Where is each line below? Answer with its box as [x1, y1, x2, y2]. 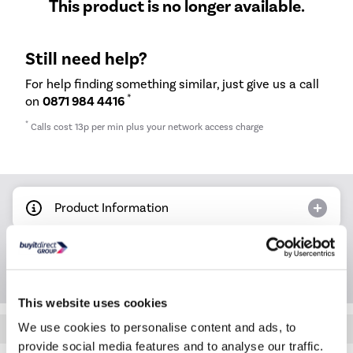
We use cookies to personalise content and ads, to [18, 320, 296, 334]
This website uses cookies [18, 295, 168, 310]
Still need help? [25, 47, 147, 70]
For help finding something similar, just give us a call [25, 76, 319, 91]
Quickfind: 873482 [124, 322, 229, 336]
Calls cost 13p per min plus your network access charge [28, 121, 263, 133]
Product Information [54, 199, 169, 215]
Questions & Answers [54, 251, 175, 267]
